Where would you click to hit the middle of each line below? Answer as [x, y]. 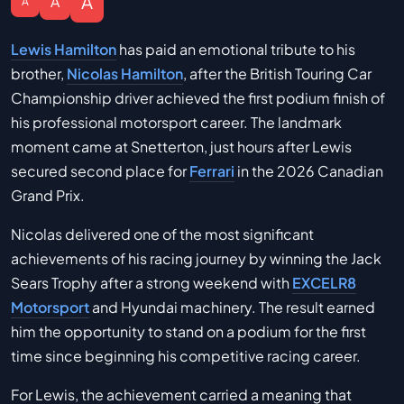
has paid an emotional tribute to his [236, 49]
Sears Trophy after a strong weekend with [151, 283]
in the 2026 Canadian [309, 171]
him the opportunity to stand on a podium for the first [188, 331]
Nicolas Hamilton [125, 73]
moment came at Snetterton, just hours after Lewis [181, 147]
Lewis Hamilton [64, 49]
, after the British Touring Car [277, 73]
